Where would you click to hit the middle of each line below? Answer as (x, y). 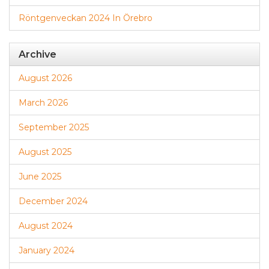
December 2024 (53, 201)
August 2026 (45, 78)
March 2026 (43, 103)
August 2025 (45, 152)
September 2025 (54, 127)
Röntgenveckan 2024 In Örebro (86, 18)
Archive (38, 54)
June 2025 (40, 177)
